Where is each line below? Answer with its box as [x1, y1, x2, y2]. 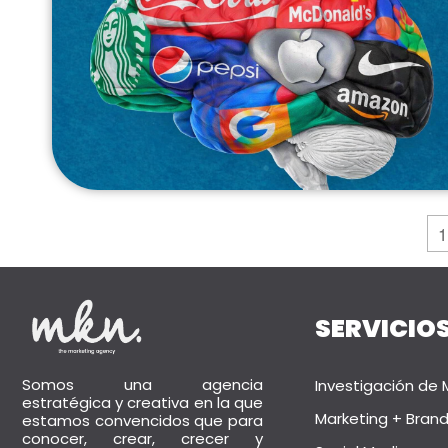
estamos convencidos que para [22, 410, 263, 432]
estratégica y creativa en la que [22, 392, 263, 414]
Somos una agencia [22, 374, 263, 396]
